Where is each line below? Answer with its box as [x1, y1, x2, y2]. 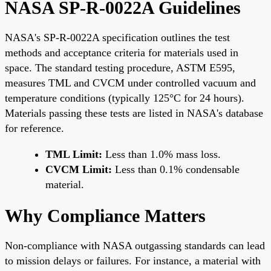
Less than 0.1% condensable [112, 163, 240, 175]
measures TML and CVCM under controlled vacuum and [5, 76, 256, 89]
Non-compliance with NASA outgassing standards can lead [5, 239, 265, 252]
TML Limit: [45, 148, 102, 160]
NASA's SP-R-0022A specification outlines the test [5, 31, 230, 44]
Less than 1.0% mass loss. [102, 148, 221, 160]
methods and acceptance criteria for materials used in [5, 46, 238, 59]
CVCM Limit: [45, 163, 112, 175]
